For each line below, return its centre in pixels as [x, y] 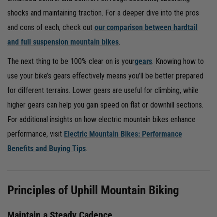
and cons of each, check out [51, 27]
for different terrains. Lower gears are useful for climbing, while [103, 90]
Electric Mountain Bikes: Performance [123, 134]
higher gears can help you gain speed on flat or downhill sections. [105, 105]
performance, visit [36, 134]
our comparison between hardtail [146, 27]
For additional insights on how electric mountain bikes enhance [101, 119]
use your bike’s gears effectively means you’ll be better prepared [105, 76]
